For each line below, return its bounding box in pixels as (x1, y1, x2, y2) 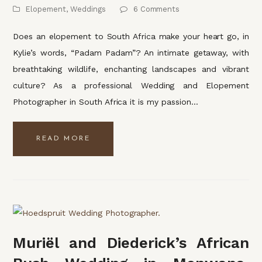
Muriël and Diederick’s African (13, 233, 249, 251)
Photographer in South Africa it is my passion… (13, 97, 198, 107)
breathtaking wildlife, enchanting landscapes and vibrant (13, 64, 249, 74)
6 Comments (133, 5, 180, 14)
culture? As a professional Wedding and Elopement (13, 81, 249, 91)
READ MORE (36, 135, 91, 143)
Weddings (70, 5, 106, 14)
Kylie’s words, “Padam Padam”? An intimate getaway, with (13, 48, 249, 58)
